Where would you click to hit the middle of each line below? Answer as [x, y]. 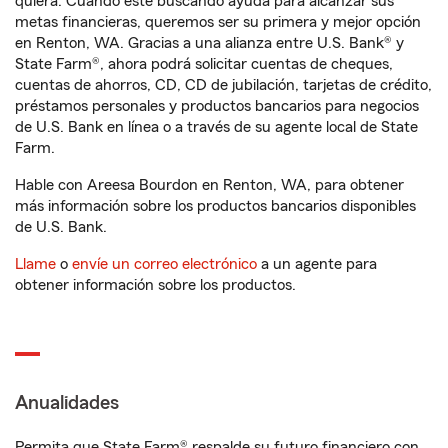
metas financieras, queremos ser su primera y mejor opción [218, 22]
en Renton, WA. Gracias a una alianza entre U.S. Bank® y [209, 43]
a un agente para [317, 264]
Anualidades [67, 403]
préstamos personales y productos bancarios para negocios [217, 106]
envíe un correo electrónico [164, 264]
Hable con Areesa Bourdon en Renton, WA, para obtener [209, 185]
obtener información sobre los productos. [155, 285]
